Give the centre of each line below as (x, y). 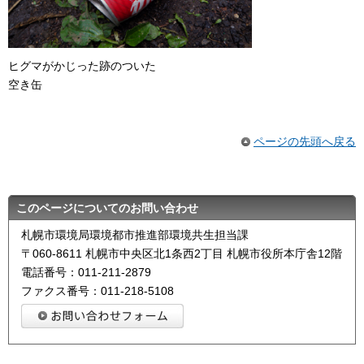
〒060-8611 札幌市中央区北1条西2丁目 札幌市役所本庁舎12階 (182, 254)
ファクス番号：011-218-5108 (97, 291)
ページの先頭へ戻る (305, 141)
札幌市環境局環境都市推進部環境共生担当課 (135, 235)
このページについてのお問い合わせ (107, 208)
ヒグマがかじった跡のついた (82, 66)
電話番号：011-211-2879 (86, 273)
